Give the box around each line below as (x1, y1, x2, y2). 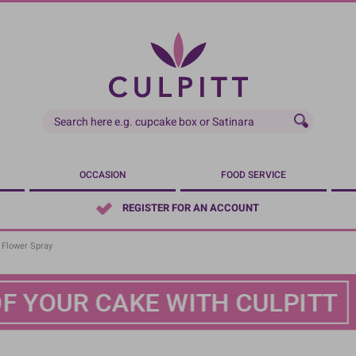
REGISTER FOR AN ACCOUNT (122, 200, 259, 216)
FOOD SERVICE (221, 168, 286, 182)
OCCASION (79, 168, 126, 182)
